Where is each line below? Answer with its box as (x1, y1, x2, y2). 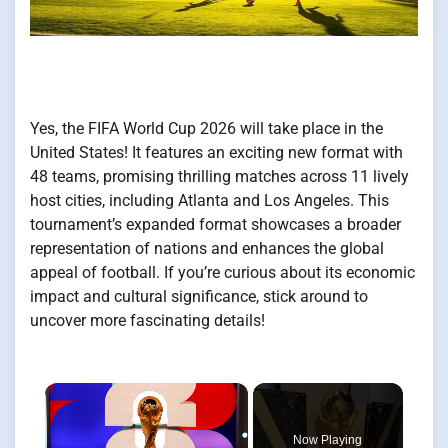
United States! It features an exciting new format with (30, 143, 403, 163)
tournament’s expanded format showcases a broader (30, 215, 401, 235)
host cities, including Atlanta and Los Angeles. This (30, 191, 389, 211)
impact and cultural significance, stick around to (30, 287, 368, 307)
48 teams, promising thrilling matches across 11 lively (30, 167, 409, 187)
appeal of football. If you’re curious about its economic (30, 263, 415, 283)
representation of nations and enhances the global (30, 239, 384, 259)
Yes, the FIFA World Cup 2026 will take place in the (30, 119, 383, 139)
